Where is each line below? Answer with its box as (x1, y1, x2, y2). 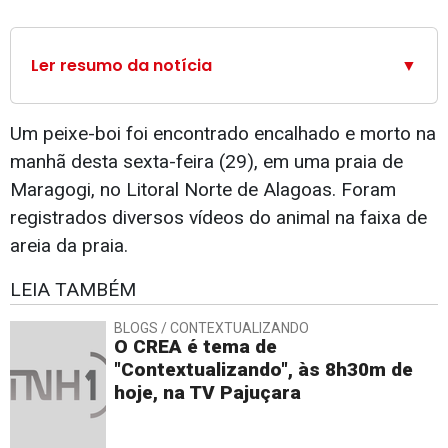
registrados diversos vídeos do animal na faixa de (10, 206, 427, 230)
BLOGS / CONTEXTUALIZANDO (114, 320, 309, 337)
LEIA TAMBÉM (10, 278, 136, 302)
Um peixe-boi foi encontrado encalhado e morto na (10, 122, 436, 146)
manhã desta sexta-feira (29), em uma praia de (10, 150, 403, 174)
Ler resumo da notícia (31, 54, 212, 78)
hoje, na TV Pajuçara (114, 381, 301, 405)
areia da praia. (10, 234, 133, 258)
